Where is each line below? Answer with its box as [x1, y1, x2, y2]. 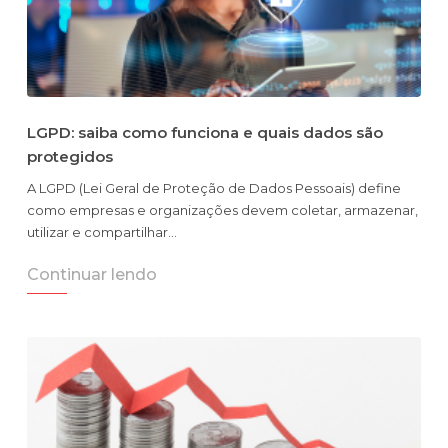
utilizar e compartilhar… [27, 224, 177, 241]
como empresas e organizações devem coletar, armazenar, [27, 202, 418, 219]
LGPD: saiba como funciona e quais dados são [27, 123, 383, 143]
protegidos [27, 147, 113, 167]
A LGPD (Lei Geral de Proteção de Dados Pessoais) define [27, 180, 401, 197]
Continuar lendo [27, 265, 157, 285]
